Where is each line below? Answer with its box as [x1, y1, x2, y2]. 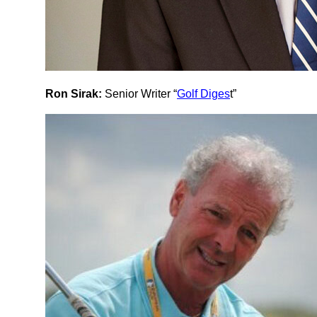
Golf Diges [177, 88, 230, 100]
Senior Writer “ [102, 88, 177, 100]
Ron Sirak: [45, 88, 102, 100]
